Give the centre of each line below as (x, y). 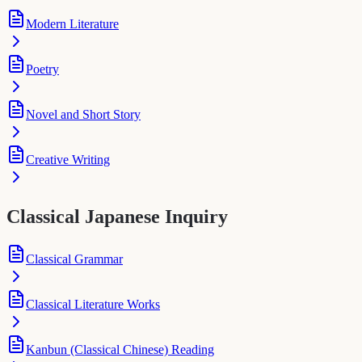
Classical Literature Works (93, 304)
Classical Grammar (74, 259)
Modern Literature (72, 24)
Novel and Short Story (83, 115)
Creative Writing (68, 160)
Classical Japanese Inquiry (117, 217)
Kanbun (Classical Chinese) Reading (120, 349)
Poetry (42, 69)
